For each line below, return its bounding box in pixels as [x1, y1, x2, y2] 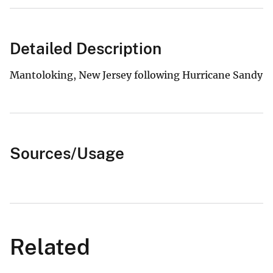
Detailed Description [10, 39, 161, 58]
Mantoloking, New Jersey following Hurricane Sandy [10, 69, 263, 82]
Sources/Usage [10, 144, 124, 163]
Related [10, 234, 90, 260]
